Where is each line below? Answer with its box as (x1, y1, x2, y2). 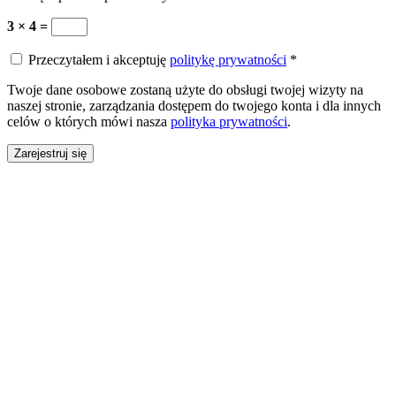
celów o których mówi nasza (7, 114, 171, 130)
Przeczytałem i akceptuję (25, 52, 170, 68)
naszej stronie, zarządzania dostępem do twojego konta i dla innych (7, 98, 381, 114)
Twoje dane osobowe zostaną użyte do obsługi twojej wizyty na (7, 82, 363, 98)
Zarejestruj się (14, 147, 87, 161)
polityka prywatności (171, 114, 287, 130)
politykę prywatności (170, 52, 286, 68)
